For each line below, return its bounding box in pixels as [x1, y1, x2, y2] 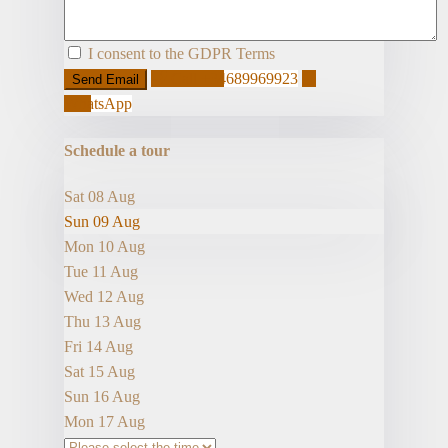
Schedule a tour [64, 141, 170, 159]
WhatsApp [64, 95, 132, 113]
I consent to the [88, 45, 188, 63]
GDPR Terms [188, 45, 275, 63]
